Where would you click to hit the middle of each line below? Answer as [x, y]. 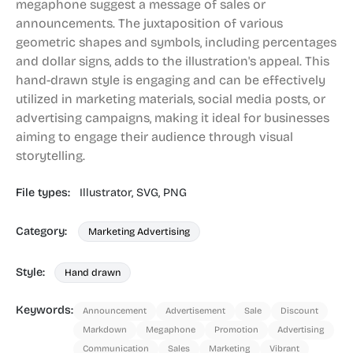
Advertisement [195, 311]
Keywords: [45, 310]
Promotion [236, 330]
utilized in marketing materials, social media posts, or [171, 99]
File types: [45, 193]
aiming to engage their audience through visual [154, 137]
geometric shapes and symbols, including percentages [176, 42]
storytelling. [50, 156]
